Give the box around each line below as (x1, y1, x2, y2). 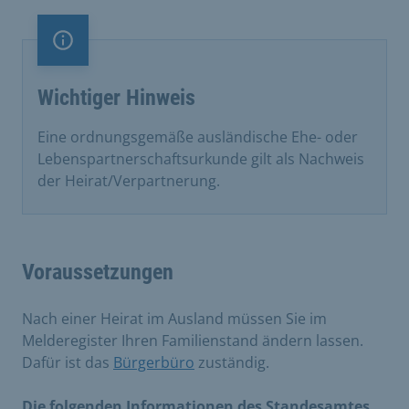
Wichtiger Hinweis (37, 84, 195, 110)
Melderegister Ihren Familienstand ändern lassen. (22, 330, 363, 351)
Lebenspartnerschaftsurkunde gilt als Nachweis (37, 148, 364, 169)
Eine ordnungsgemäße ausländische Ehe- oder (37, 126, 358, 147)
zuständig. (194, 351, 269, 372)
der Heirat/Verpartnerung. (37, 170, 220, 191)
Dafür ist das (22, 351, 113, 372)
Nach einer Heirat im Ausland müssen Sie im (22, 308, 327, 329)
